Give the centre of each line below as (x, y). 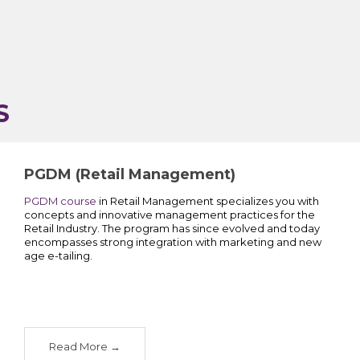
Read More (78, 346)
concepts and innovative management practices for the (169, 214)
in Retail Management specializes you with (207, 200)
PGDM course (60, 200)
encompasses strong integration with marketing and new (172, 241)
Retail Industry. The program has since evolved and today (172, 228)
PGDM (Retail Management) (129, 174)
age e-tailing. (58, 255)
